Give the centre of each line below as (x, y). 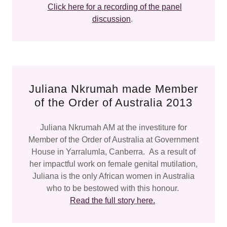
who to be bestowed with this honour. (113, 188)
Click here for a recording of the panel (115, 7)
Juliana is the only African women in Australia (113, 176)
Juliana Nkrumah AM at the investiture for (113, 127)
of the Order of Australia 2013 (113, 103)
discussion (111, 19)
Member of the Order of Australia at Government (113, 140)
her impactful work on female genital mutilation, (113, 164)
